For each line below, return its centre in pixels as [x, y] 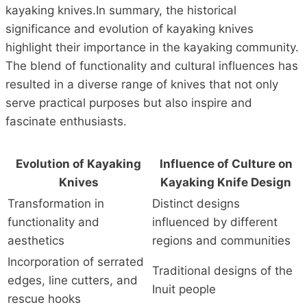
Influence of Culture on [226, 164]
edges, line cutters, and [73, 280]
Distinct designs [196, 204]
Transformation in [56, 204]
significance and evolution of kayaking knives [130, 29]
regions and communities [221, 241]
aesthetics [36, 241]
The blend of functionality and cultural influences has [152, 66]
